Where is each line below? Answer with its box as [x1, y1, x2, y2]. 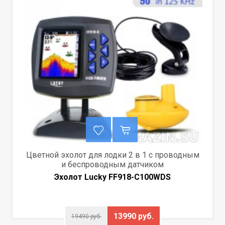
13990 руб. [114, 211, 154, 221]
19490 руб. [71, 212, 101, 220]
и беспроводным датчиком [61, 159, 164, 169]
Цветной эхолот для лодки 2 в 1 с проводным [26, 150, 199, 160]
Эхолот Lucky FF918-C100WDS [54, 172, 171, 182]
